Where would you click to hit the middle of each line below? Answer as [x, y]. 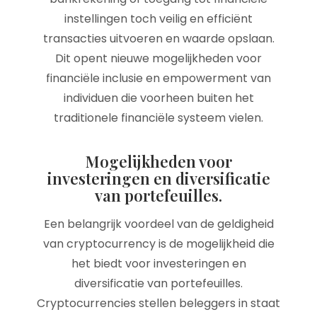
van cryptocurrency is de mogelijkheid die [158, 244]
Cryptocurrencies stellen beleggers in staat [158, 303]
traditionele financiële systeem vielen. [158, 118]
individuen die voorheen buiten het [158, 98]
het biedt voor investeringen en [158, 264]
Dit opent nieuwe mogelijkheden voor [158, 58]
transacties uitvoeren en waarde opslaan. [158, 39]
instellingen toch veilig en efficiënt [158, 19]
